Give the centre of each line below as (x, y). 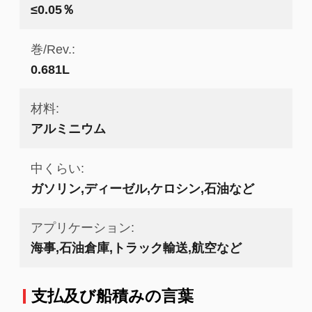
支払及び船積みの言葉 (112, 296)
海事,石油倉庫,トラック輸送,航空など (136, 248)
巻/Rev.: (53, 49)
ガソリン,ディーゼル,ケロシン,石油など (142, 188)
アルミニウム (68, 129)
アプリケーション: (82, 228)
